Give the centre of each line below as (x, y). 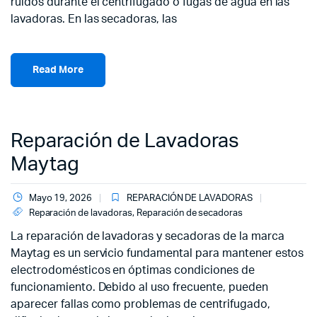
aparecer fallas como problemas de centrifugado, (140, 304)
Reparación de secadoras (190, 213)
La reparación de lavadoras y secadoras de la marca (148, 236)
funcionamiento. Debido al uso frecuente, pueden (139, 287)
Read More (58, 70)
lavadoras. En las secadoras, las (94, 19)
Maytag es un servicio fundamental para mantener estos (157, 253)
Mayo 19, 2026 (60, 198)
